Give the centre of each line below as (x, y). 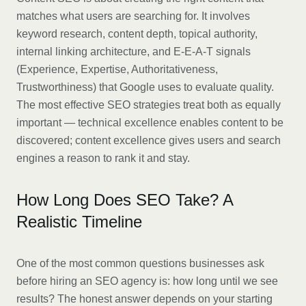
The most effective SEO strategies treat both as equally (149, 105)
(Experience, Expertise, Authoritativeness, (117, 69)
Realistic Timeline (79, 222)
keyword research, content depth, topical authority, (137, 34)
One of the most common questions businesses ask (140, 263)
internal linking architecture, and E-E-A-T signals (134, 52)
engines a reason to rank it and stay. (103, 158)
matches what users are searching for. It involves (133, 16)
